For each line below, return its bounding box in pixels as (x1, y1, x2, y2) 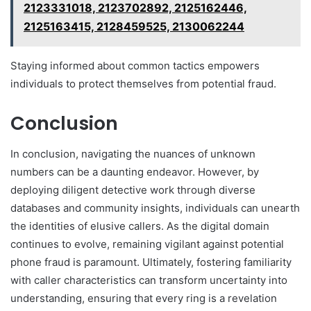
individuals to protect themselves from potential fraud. (10, 76, 276, 90)
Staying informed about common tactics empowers (10, 58, 260, 72)
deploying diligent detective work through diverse (10, 183, 255, 197)
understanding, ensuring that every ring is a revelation (10, 292, 277, 305)
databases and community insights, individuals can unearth (10, 201, 300, 215)
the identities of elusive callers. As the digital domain (10, 219, 269, 233)
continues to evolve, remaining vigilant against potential (10, 237, 284, 251)
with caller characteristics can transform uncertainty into (10, 274, 287, 287)
